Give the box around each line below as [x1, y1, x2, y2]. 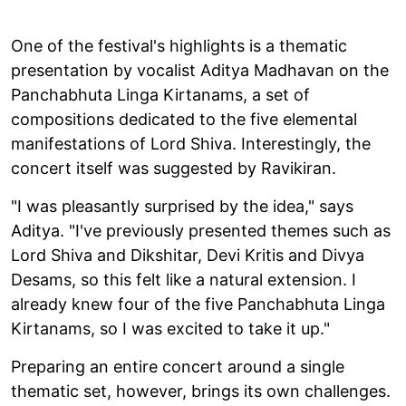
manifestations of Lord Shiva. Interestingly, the [11, 133, 371, 153]
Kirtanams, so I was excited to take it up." [11, 318, 330, 338]
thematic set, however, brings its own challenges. [11, 381, 391, 401]
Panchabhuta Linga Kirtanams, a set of [11, 84, 310, 104]
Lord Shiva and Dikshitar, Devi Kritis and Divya [11, 245, 364, 265]
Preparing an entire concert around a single [11, 356, 344, 376]
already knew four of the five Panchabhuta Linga [11, 294, 385, 314]
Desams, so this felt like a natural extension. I [11, 269, 356, 289]
